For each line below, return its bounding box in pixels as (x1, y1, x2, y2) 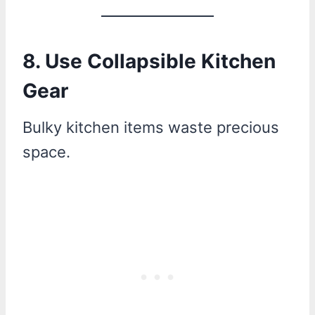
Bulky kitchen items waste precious (22, 117, 279, 136)
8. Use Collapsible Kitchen (22, 49, 276, 73)
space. (22, 142, 70, 161)
